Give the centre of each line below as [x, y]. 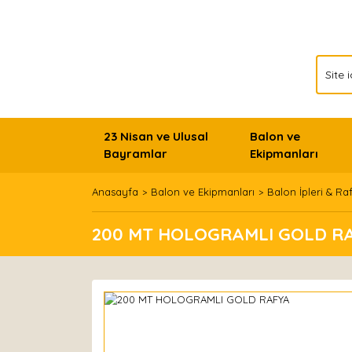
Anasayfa [115, 192]
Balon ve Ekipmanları [203, 192]
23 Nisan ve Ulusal [156, 136]
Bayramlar [136, 154]
